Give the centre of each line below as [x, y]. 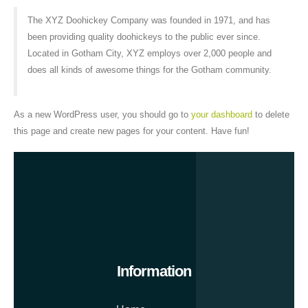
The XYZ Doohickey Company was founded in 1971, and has [148, 20]
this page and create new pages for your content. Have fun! [132, 131]
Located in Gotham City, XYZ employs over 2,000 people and [149, 53]
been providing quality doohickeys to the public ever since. [144, 36]
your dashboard [222, 114]
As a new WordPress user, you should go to [102, 114]
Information [154, 272]
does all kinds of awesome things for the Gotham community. [149, 69]
